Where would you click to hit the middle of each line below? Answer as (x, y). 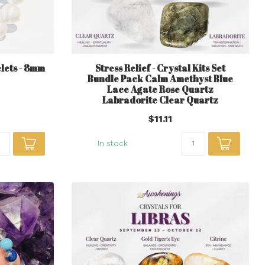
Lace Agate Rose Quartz (160, 89)
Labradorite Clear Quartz (160, 100)
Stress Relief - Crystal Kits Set (160, 68)
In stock (112, 143)
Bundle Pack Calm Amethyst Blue (160, 78)
